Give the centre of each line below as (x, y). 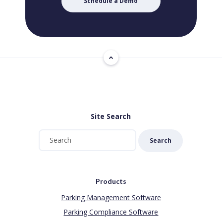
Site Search (111, 116)
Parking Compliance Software (111, 212)
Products (111, 181)
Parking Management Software (111, 198)
